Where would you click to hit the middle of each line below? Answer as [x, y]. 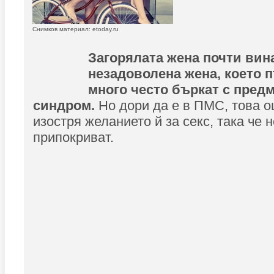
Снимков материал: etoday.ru [76, 29]
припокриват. [73, 137]
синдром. [64, 106]
